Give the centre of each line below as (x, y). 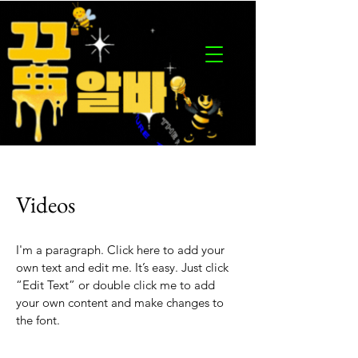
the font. (38, 320)
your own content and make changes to (120, 302)
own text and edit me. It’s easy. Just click (122, 267)
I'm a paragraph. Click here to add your (120, 250)
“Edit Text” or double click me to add (115, 285)
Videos (46, 205)
